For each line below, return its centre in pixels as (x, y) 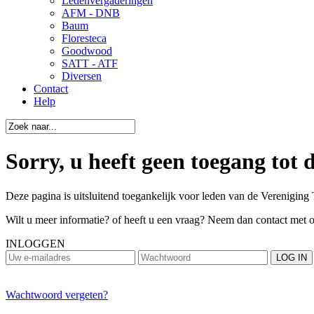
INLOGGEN (35, 243)
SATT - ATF (90, 63)
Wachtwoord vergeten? (57, 294)
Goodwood (87, 51)
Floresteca (84, 38)
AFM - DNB (91, 13)
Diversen (82, 76)
